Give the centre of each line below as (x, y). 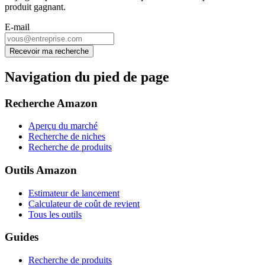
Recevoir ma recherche (49, 51)
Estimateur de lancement (74, 193)
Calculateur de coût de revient (84, 203)
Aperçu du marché (63, 126)
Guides (22, 237)
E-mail (17, 27)
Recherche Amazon (51, 103)
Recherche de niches (67, 137)
